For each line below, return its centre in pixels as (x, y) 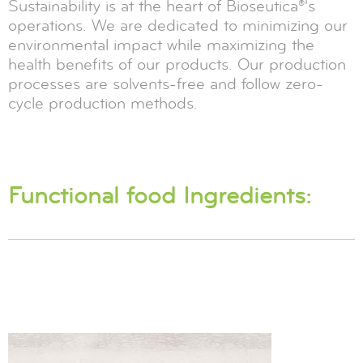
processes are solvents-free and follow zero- (166, 83)
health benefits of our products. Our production (177, 64)
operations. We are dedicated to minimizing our (178, 25)
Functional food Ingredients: (160, 195)
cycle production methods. (103, 103)
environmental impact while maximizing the (161, 45)
